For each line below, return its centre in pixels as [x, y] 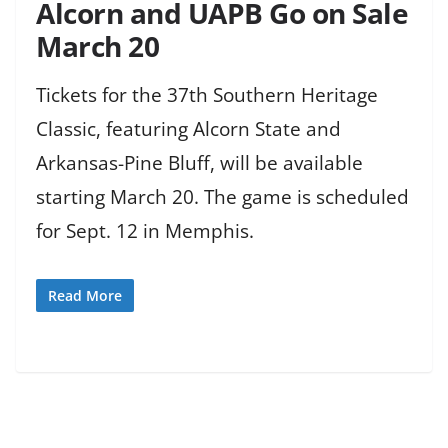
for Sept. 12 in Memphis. [145, 231]
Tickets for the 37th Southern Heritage [207, 95]
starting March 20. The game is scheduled [222, 197]
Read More [85, 295]
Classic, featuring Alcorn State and [188, 129]
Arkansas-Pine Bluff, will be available [199, 163]
